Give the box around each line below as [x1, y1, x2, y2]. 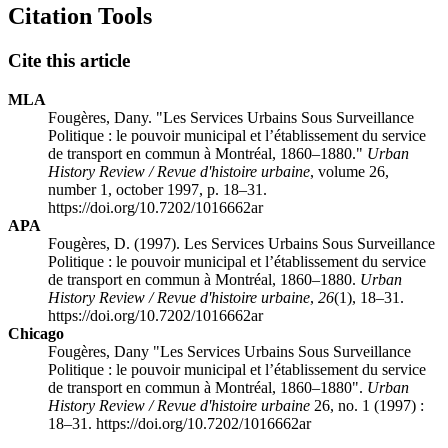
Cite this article [8, 49, 130, 71]
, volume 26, [310, 162, 389, 180]
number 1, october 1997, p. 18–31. [48, 180, 267, 198]
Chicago [8, 324, 64, 342]
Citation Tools [8, 3, 152, 30]
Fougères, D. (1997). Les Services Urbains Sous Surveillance [48, 234, 435, 252]
